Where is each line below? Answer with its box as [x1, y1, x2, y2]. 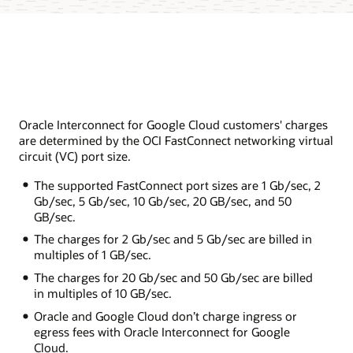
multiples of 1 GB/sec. [33, 247, 151, 263]
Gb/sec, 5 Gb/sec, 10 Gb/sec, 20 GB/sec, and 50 [33, 192, 292, 209]
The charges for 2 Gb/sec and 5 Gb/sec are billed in [33, 231, 312, 247]
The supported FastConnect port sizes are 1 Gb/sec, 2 [33, 176, 321, 193]
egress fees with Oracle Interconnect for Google [33, 324, 290, 340]
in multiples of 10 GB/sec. [33, 285, 172, 302]
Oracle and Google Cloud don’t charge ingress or [33, 308, 297, 325]
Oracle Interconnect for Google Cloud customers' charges [19, 117, 328, 133]
